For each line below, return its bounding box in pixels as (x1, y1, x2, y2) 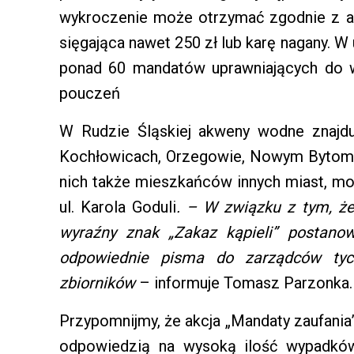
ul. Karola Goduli (59, 198, 177, 217)
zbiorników (59, 273, 139, 293)
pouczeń (59, 84, 120, 104)
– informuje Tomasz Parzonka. (139, 273, 352, 293)
